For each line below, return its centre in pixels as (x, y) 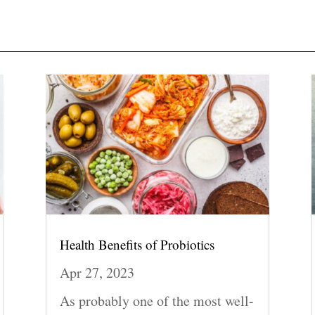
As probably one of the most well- (156, 301)
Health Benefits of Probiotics (137, 245)
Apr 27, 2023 (97, 273)
